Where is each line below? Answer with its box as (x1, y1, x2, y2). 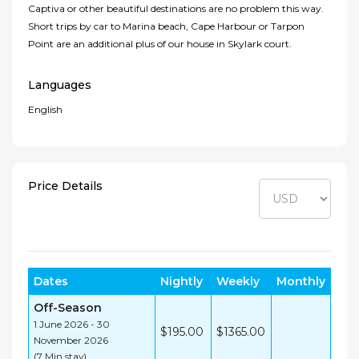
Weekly (216, 274, 260, 289)
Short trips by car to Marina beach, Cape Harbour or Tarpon (28, 20, 305, 33)
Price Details (28, 179, 103, 194)
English (28, 103, 63, 116)
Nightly (160, 274, 203, 289)
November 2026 (34, 334, 108, 347)
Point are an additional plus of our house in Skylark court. (28, 38, 292, 50)
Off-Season (34, 301, 102, 316)
